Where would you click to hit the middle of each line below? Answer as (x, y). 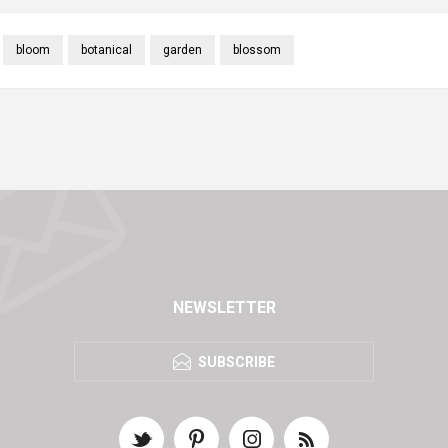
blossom (256, 50)
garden (182, 50)
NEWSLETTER (224, 307)
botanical (106, 50)
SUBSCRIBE (236, 361)
